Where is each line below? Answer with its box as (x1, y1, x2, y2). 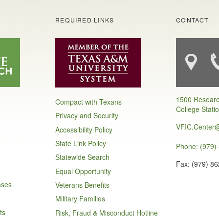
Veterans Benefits (55, 180, 110, 190)
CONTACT (176, 16, 209, 24)
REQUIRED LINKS (55, 16, 114, 24)
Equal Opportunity (55, 166, 111, 176)
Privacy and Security (55, 110, 119, 121)
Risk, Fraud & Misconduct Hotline (55, 207, 158, 218)
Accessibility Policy (55, 124, 113, 134)
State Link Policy (55, 138, 107, 148)
